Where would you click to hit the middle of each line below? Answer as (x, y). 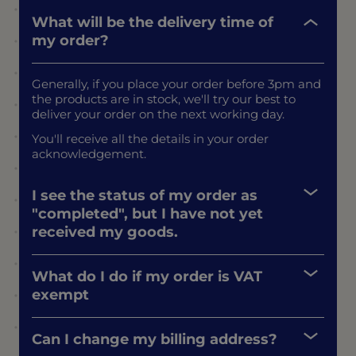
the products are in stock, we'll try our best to (164, 99)
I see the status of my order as (145, 195)
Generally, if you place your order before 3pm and (176, 83)
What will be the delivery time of (153, 22)
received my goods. (105, 232)
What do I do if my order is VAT (147, 276)
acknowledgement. (91, 153)
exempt (60, 294)
